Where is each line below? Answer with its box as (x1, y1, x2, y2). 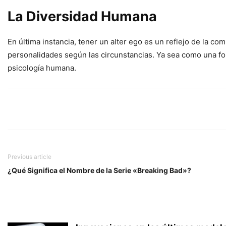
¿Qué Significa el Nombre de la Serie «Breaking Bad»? (8, 166, 191, 175)
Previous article (8, 153, 51, 161)
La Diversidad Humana (8, 8, 157, 25)
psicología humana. (8, 63, 76, 73)
